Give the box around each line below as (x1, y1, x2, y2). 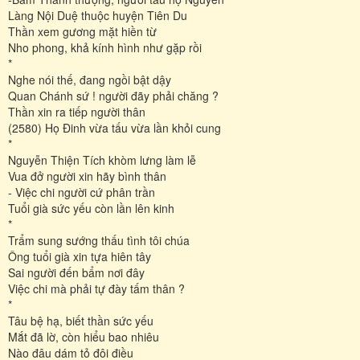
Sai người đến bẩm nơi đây (8, 264, 145, 280)
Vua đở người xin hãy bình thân (8, 167, 166, 184)
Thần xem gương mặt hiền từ (8, 22, 157, 39)
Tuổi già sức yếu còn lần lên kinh (8, 199, 174, 216)
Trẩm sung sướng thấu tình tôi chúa (8, 231, 190, 248)
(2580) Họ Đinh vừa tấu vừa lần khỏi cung (8, 119, 221, 136)
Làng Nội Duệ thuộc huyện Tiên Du (8, 6, 187, 23)
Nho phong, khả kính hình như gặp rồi (8, 39, 202, 55)
